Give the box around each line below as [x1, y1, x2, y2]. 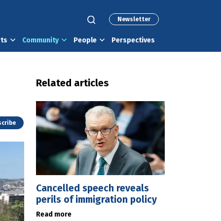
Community [22, 36, 59, 44]
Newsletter [117, 16, 150, 23]
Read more [36, 210, 72, 219]
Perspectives [111, 36, 155, 44]
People [74, 36, 97, 44]
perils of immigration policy [36, 194, 157, 205]
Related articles [36, 77, 109, 89]
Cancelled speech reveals [36, 183, 149, 194]
